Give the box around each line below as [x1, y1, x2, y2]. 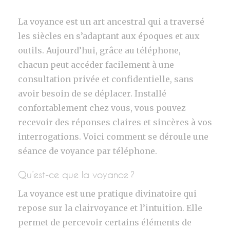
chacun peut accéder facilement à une [18, 60, 174, 70]
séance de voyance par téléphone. [18, 146, 157, 156]
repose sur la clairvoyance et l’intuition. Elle [18, 203, 202, 213]
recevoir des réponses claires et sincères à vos [18, 117, 212, 127]
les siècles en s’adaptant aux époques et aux [18, 31, 200, 41]
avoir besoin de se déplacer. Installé [18, 88, 166, 99]
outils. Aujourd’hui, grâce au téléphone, [18, 45, 181, 55]
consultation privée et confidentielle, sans [18, 74, 194, 84]
